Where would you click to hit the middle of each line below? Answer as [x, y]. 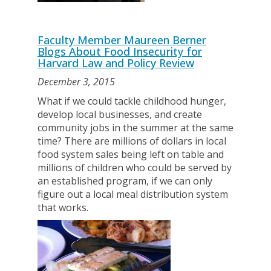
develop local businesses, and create [120, 114]
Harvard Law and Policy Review [116, 63]
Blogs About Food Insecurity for [120, 51]
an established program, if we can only [125, 181]
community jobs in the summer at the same [135, 128]
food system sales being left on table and [131, 154]
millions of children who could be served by [135, 168]
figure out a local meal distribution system [133, 194]
